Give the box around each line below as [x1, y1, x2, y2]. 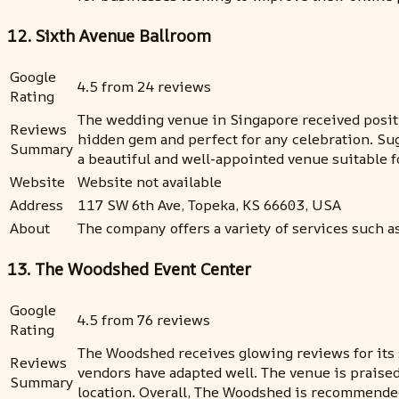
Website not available [77, 172, 222, 192]
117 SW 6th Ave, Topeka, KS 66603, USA [77, 195, 341, 216]
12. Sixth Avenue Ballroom [7, 24, 211, 48]
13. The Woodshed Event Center [7, 256, 251, 281]
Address [10, 195, 63, 216]
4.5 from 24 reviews [77, 77, 211, 97]
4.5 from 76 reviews [77, 309, 210, 330]
